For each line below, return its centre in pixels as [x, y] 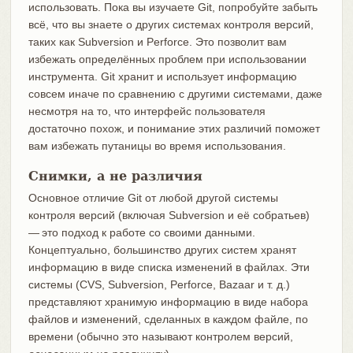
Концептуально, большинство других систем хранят [162, 249]
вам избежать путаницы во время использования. [157, 145]
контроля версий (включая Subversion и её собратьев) [170, 215]
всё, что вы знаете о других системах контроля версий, [171, 24]
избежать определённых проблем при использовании [167, 59]
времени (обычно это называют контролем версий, [160, 336]
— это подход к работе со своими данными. [141, 232]
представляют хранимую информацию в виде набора [168, 301]
